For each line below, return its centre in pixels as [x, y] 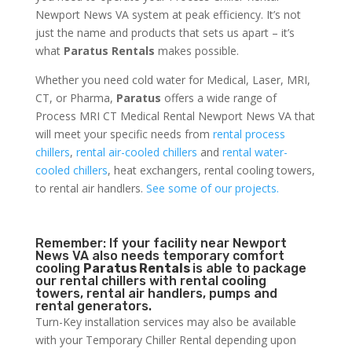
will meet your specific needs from [124, 134]
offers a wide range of [218, 98]
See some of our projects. [212, 189]
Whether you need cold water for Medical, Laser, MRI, [172, 80]
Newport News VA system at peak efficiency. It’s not [168, 15]
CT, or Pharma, [75, 98]
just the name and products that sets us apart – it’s [165, 33]
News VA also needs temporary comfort [159, 256]
